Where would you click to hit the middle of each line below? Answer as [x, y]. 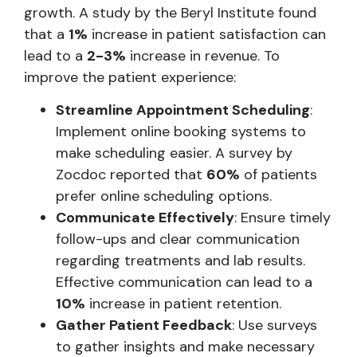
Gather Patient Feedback [144, 326]
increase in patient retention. [183, 304]
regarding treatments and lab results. [180, 261]
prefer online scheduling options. [164, 196]
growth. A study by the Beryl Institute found [170, 12]
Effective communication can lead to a [184, 282]
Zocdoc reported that [131, 175]
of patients [279, 175]
